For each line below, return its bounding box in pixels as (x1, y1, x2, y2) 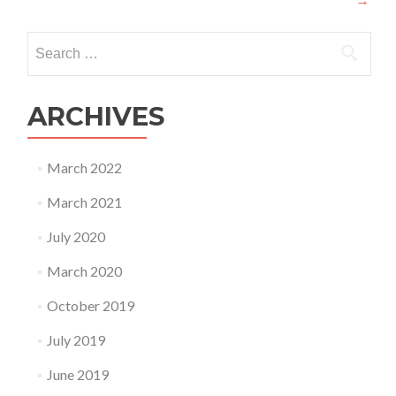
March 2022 (46, 158, 122, 176)
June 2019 (46, 365, 109, 383)
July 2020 (46, 227, 105, 245)
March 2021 (46, 193, 122, 210)
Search (27, 32, 67, 49)
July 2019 (46, 331, 105, 348)
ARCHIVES (27, 100, 164, 132)
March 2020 (46, 262, 122, 279)
